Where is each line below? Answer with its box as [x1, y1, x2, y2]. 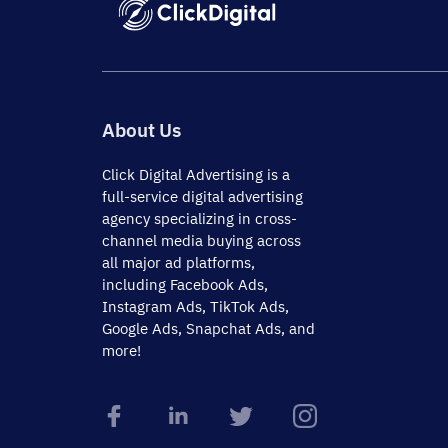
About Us [102, 117, 181, 143]
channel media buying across [102, 231, 301, 251]
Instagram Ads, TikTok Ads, [102, 297, 289, 317]
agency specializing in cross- [102, 209, 297, 229]
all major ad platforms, [102, 253, 255, 273]
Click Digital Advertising [102, 165, 263, 185]
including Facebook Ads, [102, 275, 268, 295]
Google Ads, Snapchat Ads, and [102, 319, 315, 339]
